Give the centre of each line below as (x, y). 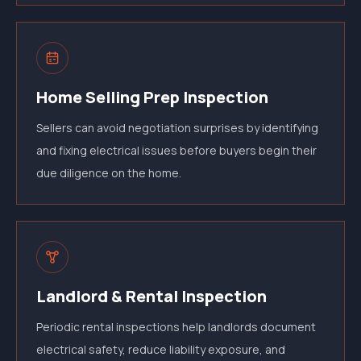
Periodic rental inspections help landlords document (176, 327)
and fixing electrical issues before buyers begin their (176, 150)
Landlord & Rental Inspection (151, 296)
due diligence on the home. (109, 173)
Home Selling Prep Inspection (152, 97)
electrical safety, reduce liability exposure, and (161, 349)
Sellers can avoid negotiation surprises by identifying (177, 128)
